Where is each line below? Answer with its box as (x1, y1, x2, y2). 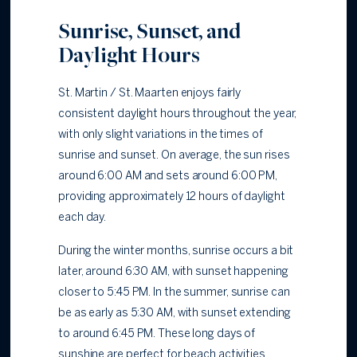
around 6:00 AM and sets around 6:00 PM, (58, 171, 278, 182)
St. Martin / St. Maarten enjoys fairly (58, 88, 241, 100)
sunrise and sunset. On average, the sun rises (58, 151, 290, 162)
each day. (58, 213, 107, 224)
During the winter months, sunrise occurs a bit (58, 246, 294, 257)
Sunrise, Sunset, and (58, 17, 241, 45)
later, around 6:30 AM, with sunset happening (58, 267, 288, 278)
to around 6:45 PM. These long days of (58, 329, 256, 340)
